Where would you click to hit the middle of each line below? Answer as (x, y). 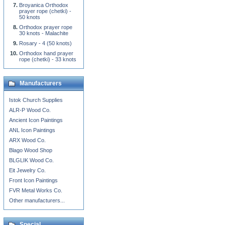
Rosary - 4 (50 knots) (45, 43)
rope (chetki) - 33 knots (48, 59)
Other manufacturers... (37, 200)
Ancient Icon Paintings (36, 120)
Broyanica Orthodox (44, 5)
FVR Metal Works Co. (36, 190)
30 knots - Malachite (44, 33)
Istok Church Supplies (36, 100)
